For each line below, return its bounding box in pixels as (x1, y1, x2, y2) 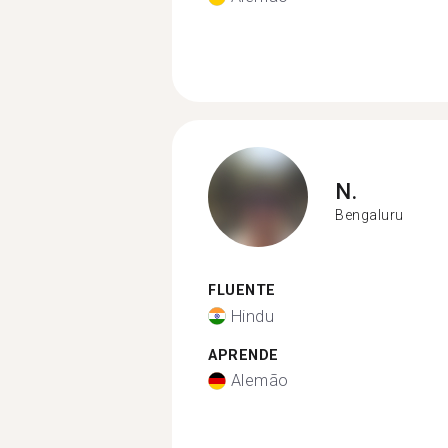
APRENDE (208, 346, 279, 364)
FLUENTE (208, 282, 276, 299)
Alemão (230, 371, 289, 390)
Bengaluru (335, 206, 404, 223)
